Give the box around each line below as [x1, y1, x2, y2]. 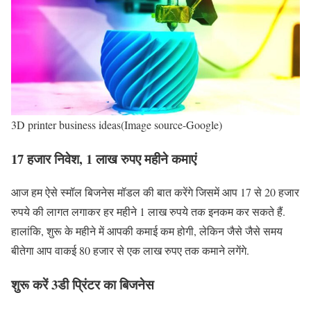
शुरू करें [11, 275, 51, 294]
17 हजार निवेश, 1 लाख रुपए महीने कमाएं [11, 149, 196, 168]
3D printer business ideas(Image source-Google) [11, 117, 222, 133]
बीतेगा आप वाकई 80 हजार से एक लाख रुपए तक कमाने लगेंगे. [11, 243, 249, 258]
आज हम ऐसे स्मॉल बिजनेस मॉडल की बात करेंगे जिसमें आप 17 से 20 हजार [11, 185, 299, 200]
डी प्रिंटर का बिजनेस [58, 275, 154, 294]
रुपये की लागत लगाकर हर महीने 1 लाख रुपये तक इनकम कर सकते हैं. [11, 204, 285, 219]
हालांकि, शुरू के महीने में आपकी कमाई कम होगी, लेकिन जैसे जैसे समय [11, 224, 283, 239]
